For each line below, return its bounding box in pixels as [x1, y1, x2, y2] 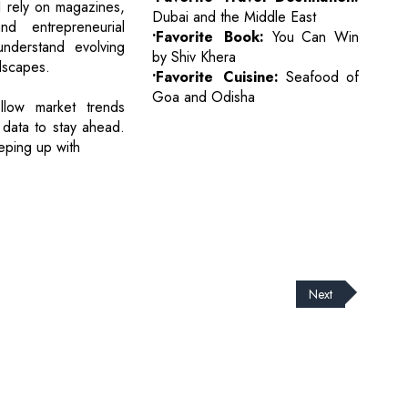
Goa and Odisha [152, 87, 256, 108]
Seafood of [279, 66, 359, 88]
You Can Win [263, 26, 359, 48]
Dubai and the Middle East [152, 6, 317, 28]
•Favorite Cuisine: [152, 66, 280, 88]
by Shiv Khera [152, 46, 237, 68]
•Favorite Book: [152, 26, 264, 48]
